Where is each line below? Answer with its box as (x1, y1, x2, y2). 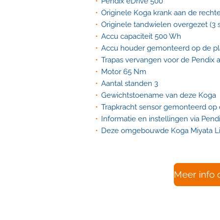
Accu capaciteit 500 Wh (101, 31, 181, 41)
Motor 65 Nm (101, 67, 146, 76)
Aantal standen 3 (101, 79, 158, 88)
